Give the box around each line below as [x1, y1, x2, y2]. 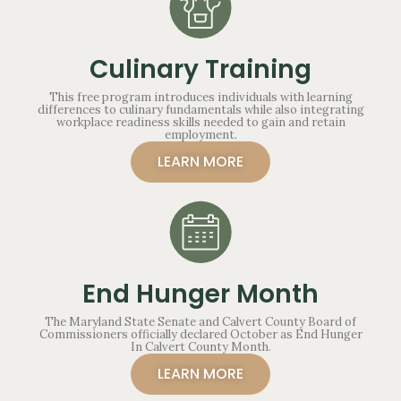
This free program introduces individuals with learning [48, 89, 353, 105]
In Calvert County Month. [130, 338, 271, 354]
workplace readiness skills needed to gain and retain [55, 114, 346, 130]
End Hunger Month [82, 276, 319, 311]
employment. [164, 126, 237, 142]
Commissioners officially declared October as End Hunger [38, 326, 363, 342]
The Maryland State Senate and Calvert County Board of [45, 313, 356, 329]
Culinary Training [90, 51, 311, 87]
